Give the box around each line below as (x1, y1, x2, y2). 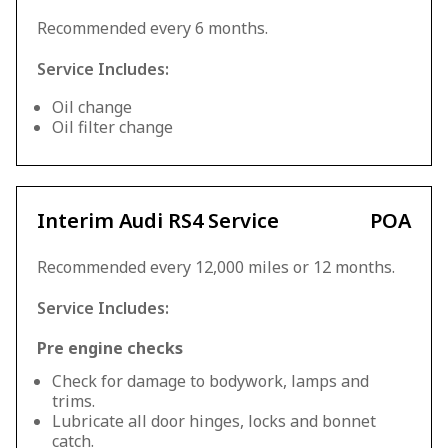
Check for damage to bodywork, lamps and (52, 370, 369, 392)
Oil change (52, 96, 132, 118)
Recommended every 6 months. (37, 17, 268, 39)
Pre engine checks (37, 337, 183, 359)
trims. (52, 390, 95, 412)
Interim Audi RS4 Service (37, 207, 279, 234)
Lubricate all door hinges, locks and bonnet (52, 410, 376, 432)
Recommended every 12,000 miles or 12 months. (37, 256, 395, 278)
